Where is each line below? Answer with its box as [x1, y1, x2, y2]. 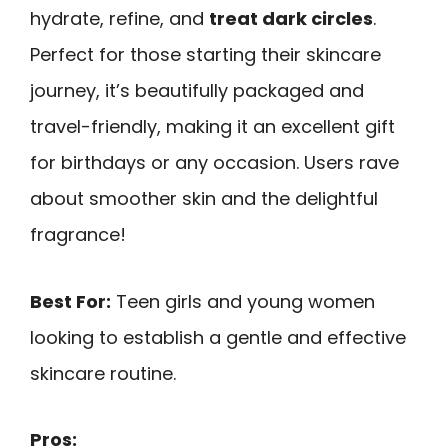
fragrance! [30, 221, 126, 247]
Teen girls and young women [111, 288, 375, 314]
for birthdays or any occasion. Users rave [30, 149, 399, 175]
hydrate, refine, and [30, 5, 209, 31]
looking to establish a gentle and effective [30, 324, 406, 350]
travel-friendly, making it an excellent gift [30, 113, 395, 139]
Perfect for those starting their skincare [30, 41, 381, 67]
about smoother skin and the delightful [30, 185, 378, 211]
